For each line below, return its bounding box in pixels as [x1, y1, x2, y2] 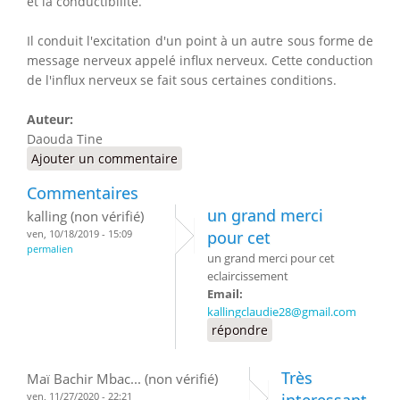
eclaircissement [207, 267, 288, 284]
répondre [212, 321, 268, 338]
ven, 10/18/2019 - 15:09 [27, 226, 132, 240]
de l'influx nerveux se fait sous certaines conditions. [27, 71, 337, 88]
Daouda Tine [27, 129, 103, 147]
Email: [207, 285, 246, 302]
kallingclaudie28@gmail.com [207, 303, 356, 320]
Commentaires [27, 181, 138, 204]
